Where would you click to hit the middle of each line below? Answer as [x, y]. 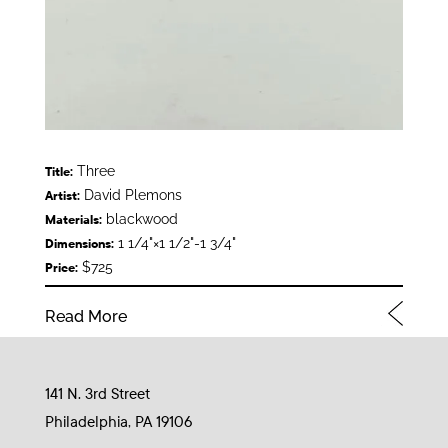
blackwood [139, 219]
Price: [61, 268]
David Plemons [130, 195]
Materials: [73, 220]
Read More [85, 317]
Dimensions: [79, 244]
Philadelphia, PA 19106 [118, 422]
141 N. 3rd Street [97, 394]
